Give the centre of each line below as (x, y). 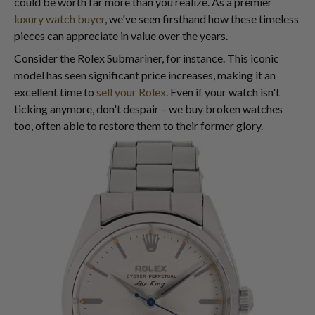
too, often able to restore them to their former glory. (139, 126)
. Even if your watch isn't (223, 92)
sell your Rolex (131, 92)
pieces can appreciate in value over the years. (121, 36)
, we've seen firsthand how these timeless (202, 19)
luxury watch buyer (59, 19)
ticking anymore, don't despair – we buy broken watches (148, 109)
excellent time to (55, 92)
